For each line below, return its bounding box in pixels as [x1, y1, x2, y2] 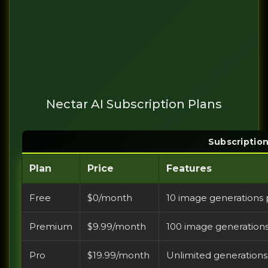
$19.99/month [87, 249, 150, 261]
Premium [29, 221, 72, 233]
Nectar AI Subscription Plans [46, 97, 222, 112]
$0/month [87, 192, 132, 204]
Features [166, 163, 212, 175]
